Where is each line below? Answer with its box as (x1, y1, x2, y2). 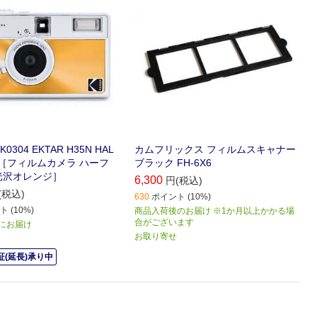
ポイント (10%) (151, 192, 212, 202)
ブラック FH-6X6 (134, 157, 212, 169)
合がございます (134, 217, 195, 228)
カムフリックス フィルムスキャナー (134, 144, 296, 156)
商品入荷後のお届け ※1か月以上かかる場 (134, 206, 295, 217)
